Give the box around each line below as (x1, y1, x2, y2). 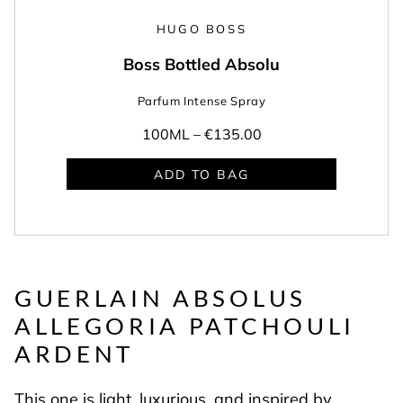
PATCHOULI (188, 310, 355, 340)
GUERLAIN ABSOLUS (14, 282, 307, 312)
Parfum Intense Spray (137, 94, 266, 109)
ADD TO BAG (154, 166, 249, 183)
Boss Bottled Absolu (123, 54, 280, 76)
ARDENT (14, 338, 135, 368)
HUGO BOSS (156, 22, 247, 37)
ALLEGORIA (14, 310, 181, 340)
